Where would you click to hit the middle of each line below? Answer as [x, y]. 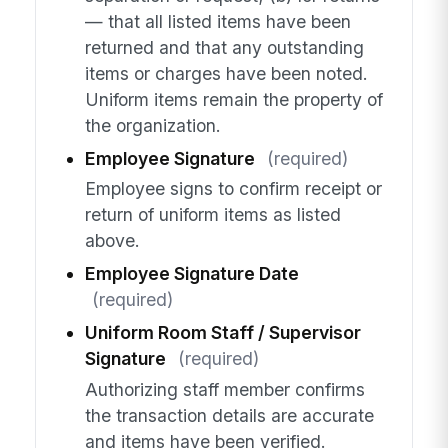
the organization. [152, 125]
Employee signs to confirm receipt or [233, 189]
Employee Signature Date [191, 274]
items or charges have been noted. [226, 73]
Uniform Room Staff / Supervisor [222, 333]
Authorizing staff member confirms [224, 389]
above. [112, 241]
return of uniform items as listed [212, 215]
